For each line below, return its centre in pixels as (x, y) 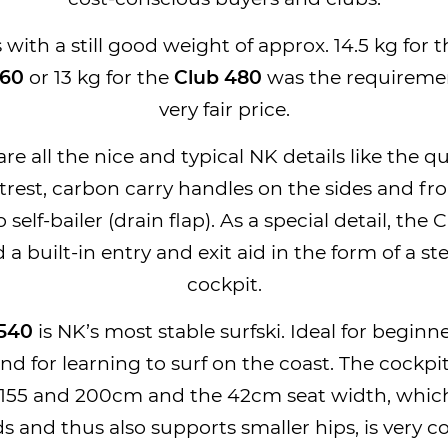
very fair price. (224, 110)
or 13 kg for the (98, 78)
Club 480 (217, 78)
